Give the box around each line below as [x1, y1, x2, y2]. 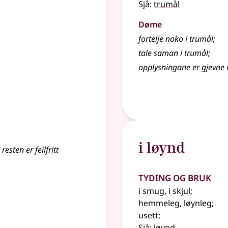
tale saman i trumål [138, 47, 208, 59]
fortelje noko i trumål [138, 33, 213, 44]
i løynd [138, 138, 185, 156]
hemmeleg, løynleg [138, 197, 212, 209]
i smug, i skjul [138, 185, 190, 196]
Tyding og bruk [138, 168, 211, 185]
